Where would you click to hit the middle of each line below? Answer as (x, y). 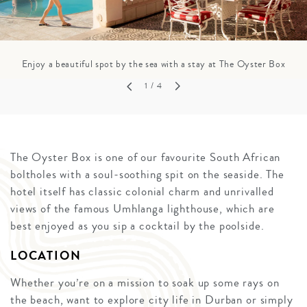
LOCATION (46, 256)
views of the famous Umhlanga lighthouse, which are (143, 209)
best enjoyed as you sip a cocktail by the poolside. (137, 226)
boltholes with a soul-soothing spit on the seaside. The (147, 175)
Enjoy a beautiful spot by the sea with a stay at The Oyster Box (153, 64)
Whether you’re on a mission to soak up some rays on (145, 283)
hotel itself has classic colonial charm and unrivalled (142, 192)
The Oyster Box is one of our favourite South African (146, 158)
